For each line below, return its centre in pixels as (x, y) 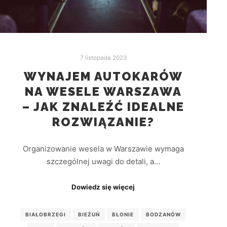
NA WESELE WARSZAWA (103, 92)
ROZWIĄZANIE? (103, 122)
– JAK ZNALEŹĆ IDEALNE (103, 107)
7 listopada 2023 (103, 58)
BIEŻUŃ (89, 214)
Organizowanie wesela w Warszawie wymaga (103, 148)
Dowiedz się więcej (103, 187)
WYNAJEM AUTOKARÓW (103, 77)
